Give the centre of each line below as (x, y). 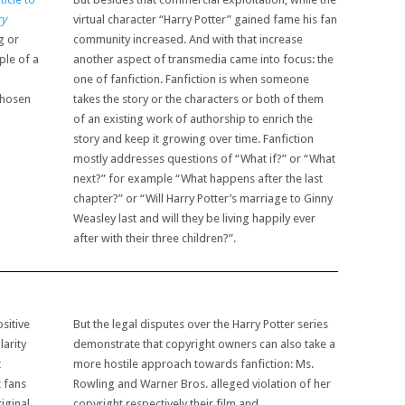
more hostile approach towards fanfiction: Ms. (194, 363)
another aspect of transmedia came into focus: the (204, 60)
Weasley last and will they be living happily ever (195, 219)
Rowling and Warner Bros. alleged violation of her (202, 383)
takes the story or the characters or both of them (199, 99)
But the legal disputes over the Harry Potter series (201, 324)
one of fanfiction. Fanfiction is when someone (192, 80)
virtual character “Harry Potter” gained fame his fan (206, 20)
